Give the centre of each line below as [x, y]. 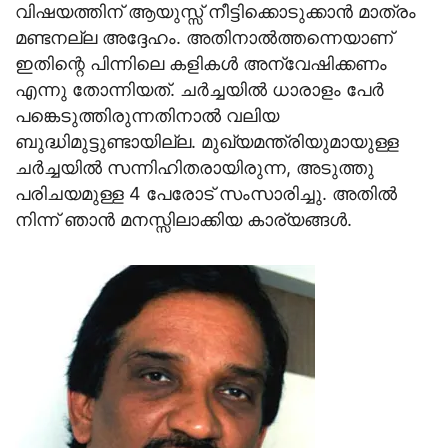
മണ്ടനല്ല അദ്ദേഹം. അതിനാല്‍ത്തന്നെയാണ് [204, 37]
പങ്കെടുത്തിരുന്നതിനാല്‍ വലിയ [147, 115]
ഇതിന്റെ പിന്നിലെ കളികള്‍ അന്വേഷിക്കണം [201, 63]
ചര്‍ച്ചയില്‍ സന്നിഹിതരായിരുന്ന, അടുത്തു [194, 167]
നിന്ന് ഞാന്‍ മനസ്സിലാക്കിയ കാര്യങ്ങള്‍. [183, 219]
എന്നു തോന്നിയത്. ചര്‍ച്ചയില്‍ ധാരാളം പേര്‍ [199, 89]
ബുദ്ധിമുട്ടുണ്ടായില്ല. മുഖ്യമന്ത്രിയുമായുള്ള [207, 141]
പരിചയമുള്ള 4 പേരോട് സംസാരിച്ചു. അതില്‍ [206, 193]
